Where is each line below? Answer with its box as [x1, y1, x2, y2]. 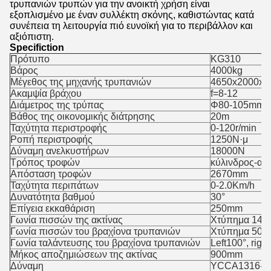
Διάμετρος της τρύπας [10, 100, 104, 110]
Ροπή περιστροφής [10, 134, 93, 145]
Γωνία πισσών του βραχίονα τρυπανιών [10, 226, 180, 237]
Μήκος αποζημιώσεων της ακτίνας [10, 249, 157, 260]
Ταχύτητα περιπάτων [10, 180, 99, 191]
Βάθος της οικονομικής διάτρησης [10, 111, 155, 122]
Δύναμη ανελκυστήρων [10, 146, 109, 156]
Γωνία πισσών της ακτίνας [10, 215, 123, 225]
